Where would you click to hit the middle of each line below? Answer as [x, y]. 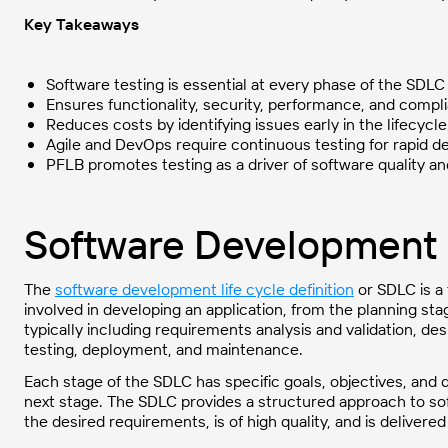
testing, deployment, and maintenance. [163, 349]
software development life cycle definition [204, 289]
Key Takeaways [81, 24]
